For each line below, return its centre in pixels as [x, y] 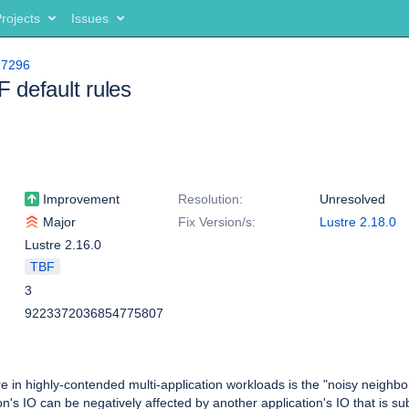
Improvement [79, 199]
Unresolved [352, 199]
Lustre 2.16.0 [63, 245]
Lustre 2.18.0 [358, 222]
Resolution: [210, 199]
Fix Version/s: [217, 222]
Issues [90, 18]
